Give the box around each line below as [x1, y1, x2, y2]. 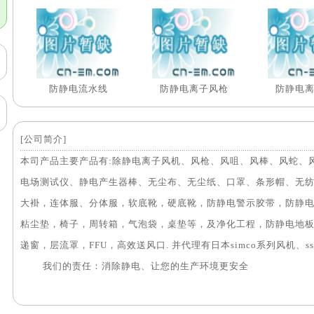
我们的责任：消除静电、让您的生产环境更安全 [20, 261, 249, 271]
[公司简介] [20, 134, 67, 144]
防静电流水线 [48, 83, 108, 94]
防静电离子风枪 [159, 83, 228, 94]
